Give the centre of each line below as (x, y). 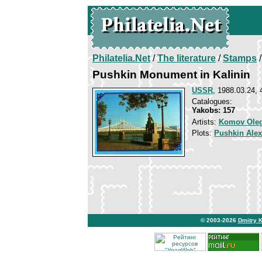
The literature (187, 58)
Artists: (205, 122)
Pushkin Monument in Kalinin (171, 75)
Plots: (203, 133)
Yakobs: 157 (213, 110)
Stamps (240, 58)
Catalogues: (212, 101)
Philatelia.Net (121, 58)
